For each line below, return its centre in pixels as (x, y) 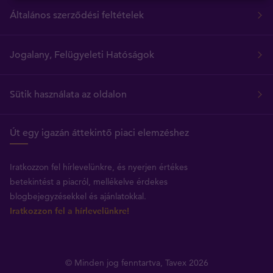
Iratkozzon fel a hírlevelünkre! (69, 211)
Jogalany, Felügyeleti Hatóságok (82, 55)
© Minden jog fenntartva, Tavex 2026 (136, 262)
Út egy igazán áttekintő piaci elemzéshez (99, 133)
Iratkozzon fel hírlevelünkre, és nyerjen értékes (99, 167)
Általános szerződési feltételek (77, 15)
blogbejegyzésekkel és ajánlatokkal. (78, 196)
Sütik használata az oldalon (68, 94)
